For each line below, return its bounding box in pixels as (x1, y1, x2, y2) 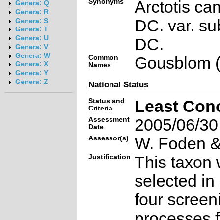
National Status (88, 80, 148, 89)
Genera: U (15, 34, 49, 42)
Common (88, 54, 118, 61)
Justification (88, 153, 131, 161)
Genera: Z (15, 78, 48, 85)
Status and (88, 97, 125, 105)
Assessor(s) (88, 134, 129, 142)
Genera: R (15, 8, 49, 16)
